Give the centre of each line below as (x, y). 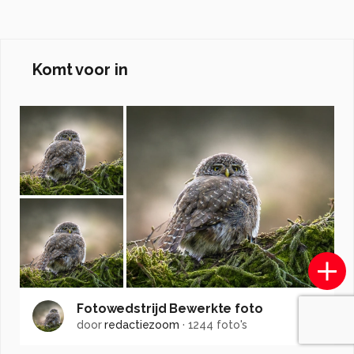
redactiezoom (142, 324)
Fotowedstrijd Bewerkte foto (170, 308)
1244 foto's (218, 324)
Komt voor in (80, 69)
